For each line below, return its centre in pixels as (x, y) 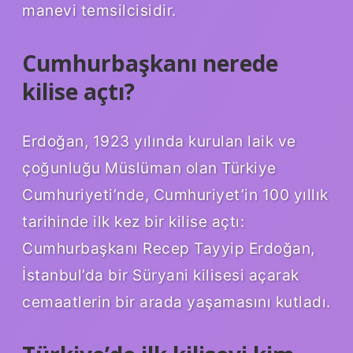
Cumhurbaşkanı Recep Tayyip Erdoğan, (169, 249)
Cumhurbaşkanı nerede (150, 63)
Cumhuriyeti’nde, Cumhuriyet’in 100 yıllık (175, 195)
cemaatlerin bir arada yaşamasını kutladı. (176, 302)
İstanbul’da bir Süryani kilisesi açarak (161, 275)
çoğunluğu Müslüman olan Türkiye (149, 168)
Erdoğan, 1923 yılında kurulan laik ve (159, 141)
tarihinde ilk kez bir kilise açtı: (133, 222)
